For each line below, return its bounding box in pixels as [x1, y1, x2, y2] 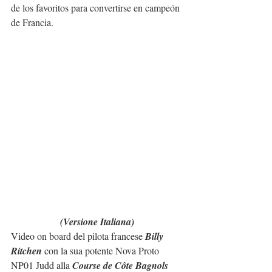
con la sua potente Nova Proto [42, 244, 161, 257]
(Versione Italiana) [60, 215, 134, 229]
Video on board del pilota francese [11, 229, 145, 243]
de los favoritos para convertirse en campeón [11, 1, 182, 15]
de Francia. [11, 16, 53, 29]
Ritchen [11, 244, 42, 258]
